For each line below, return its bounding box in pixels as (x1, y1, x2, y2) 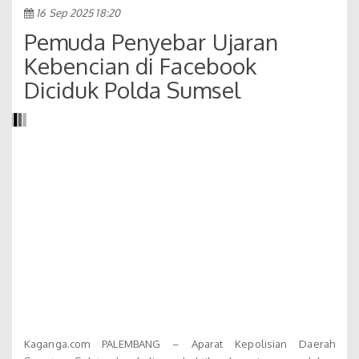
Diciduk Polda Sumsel (24, 75, 241, 104)
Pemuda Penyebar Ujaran (24, 26, 279, 56)
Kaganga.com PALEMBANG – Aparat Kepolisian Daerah (24, 337, 335, 351)
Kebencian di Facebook (24, 50, 257, 80)
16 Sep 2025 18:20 (34, 6, 120, 19)
